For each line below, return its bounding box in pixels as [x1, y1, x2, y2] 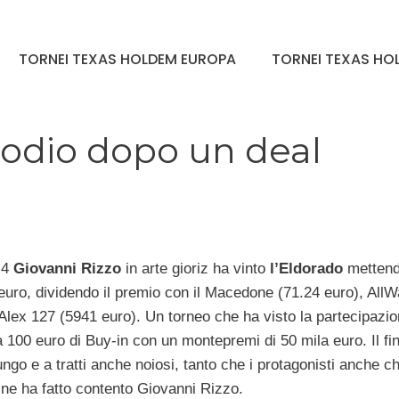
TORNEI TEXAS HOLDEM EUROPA [19, 49, 236, 70]
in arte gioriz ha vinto [120, 259, 270, 277]
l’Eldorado [269, 259, 343, 277]
